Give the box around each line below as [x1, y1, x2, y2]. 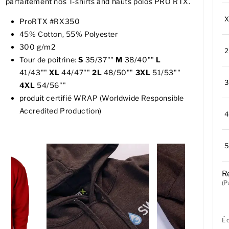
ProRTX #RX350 [19, 17, 80, 26]
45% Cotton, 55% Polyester [19, 30, 118, 39]
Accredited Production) [19, 106, 102, 116]
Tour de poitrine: [19, 55, 79, 64]
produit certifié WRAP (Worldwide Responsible [19, 94, 184, 103]
